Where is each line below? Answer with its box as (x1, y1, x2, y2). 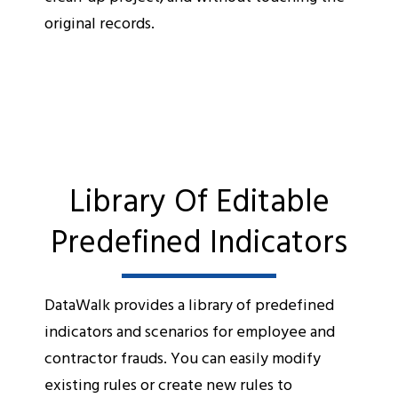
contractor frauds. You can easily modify (44, 345, 321, 370)
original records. (44, 10, 155, 35)
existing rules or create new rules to (44, 371, 292, 396)
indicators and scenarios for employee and (44, 318, 335, 343)
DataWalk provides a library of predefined (44, 291, 334, 316)
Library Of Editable (68, 174, 330, 223)
